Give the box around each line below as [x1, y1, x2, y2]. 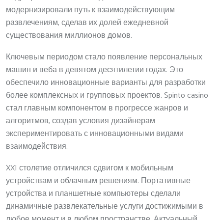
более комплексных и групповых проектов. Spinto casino [6, 88, 208, 102]
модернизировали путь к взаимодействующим [6, 3, 175, 17]
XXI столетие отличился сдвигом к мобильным [6, 161, 173, 175]
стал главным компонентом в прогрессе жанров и [6, 101, 188, 115]
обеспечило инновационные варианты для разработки [6, 76, 206, 89]
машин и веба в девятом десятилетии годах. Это [6, 63, 183, 77]
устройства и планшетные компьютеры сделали [6, 187, 181, 200]
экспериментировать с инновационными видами [6, 127, 184, 140]
